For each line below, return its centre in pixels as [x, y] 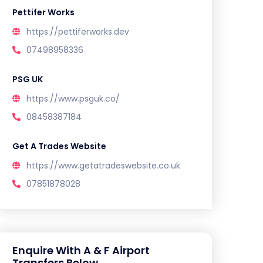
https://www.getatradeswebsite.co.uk [103, 166]
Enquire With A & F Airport [81, 250]
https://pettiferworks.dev [78, 32]
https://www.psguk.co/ [73, 99]
